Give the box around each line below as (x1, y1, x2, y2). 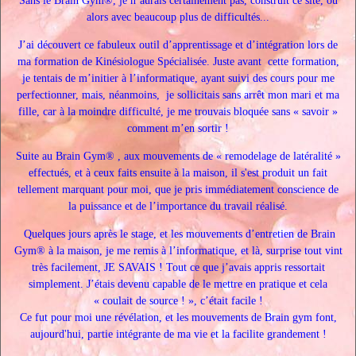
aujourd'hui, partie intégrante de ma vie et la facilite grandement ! (29, 328, 327, 340)
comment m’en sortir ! (127, 122, 229, 134)
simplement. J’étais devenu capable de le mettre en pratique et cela (29, 278, 327, 290)
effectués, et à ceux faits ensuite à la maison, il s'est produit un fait (29, 167, 327, 179)
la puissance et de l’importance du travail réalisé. (68, 200, 288, 212)
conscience (277, 184, 328, 195)
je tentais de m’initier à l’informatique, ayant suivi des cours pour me (21, 72, 335, 84)
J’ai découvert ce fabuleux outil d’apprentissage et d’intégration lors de (18, 39, 338, 51)
